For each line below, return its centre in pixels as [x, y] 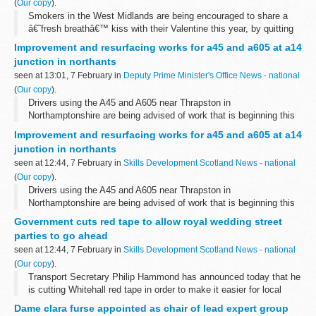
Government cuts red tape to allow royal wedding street [148, 222]
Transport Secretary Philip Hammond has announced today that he [164, 277]
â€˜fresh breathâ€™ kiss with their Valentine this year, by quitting [161, 28]
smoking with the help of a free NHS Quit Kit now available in [153, 41]
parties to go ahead [61, 236]
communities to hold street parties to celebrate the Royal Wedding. [164, 303]
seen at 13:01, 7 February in [69, 76]
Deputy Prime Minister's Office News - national [212, 76]
